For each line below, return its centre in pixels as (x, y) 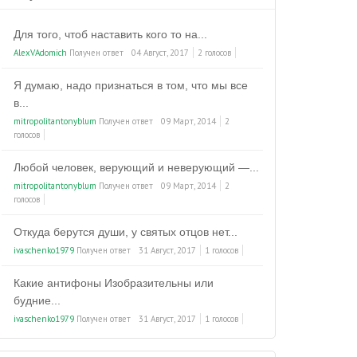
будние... (37, 300)
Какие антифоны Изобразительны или (114, 283)
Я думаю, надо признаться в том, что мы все (131, 85)
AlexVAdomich (40, 53)
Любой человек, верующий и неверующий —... (136, 167)
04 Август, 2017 (160, 53)
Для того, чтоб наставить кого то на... (110, 34)
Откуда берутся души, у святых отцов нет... (126, 232)
